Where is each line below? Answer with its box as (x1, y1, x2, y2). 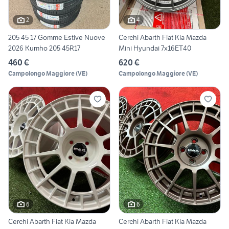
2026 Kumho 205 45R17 (8, 43, 80, 53)
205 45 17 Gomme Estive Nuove (8, 32, 105, 42)
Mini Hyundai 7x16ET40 (119, 43, 191, 53)
